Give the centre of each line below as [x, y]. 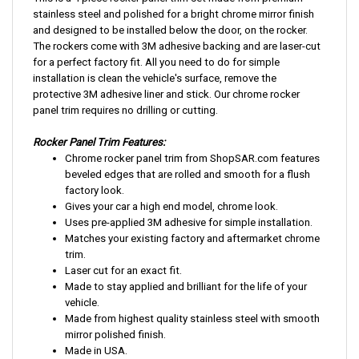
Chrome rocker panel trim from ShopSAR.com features [192, 159]
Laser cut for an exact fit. [123, 272]
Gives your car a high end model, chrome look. [171, 208]
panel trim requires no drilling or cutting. [125, 111]
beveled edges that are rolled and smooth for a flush [188, 175]
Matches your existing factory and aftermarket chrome [192, 240]
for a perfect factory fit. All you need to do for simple [156, 63]
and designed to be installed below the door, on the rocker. [170, 31]
